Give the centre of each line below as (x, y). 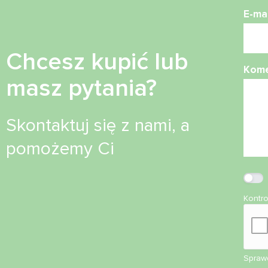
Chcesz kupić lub (97, 62)
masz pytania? (81, 88)
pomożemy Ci (60, 148)
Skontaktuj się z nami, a (98, 125)
